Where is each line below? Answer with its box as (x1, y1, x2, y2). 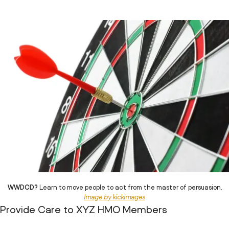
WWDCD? (7, 184, 38, 192)
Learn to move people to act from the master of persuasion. (37, 184, 222, 192)
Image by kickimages (84, 193, 145, 201)
